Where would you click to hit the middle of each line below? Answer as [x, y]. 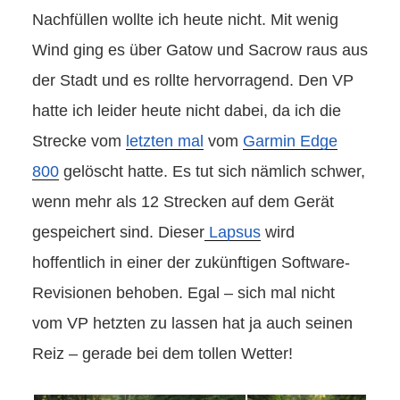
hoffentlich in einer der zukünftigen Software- [191, 263]
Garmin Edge [290, 142]
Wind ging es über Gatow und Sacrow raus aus [200, 50]
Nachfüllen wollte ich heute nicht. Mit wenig [185, 20]
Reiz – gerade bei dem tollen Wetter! [162, 354]
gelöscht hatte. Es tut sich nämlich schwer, [212, 172]
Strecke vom [79, 142]
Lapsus [233, 233]
